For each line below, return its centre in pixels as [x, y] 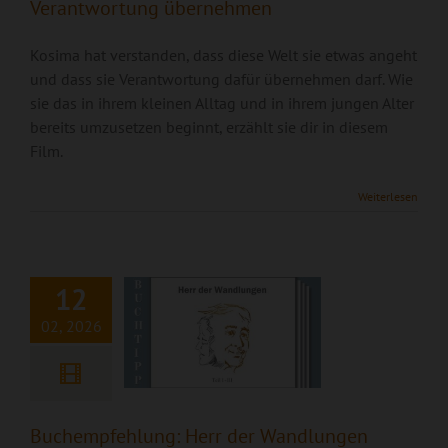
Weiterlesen [388, 196]
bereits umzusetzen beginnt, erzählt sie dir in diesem [209, 127]
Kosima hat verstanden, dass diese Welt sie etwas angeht [223, 55]
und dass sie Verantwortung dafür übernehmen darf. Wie [221, 79]
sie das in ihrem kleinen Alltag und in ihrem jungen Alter [222, 103]
